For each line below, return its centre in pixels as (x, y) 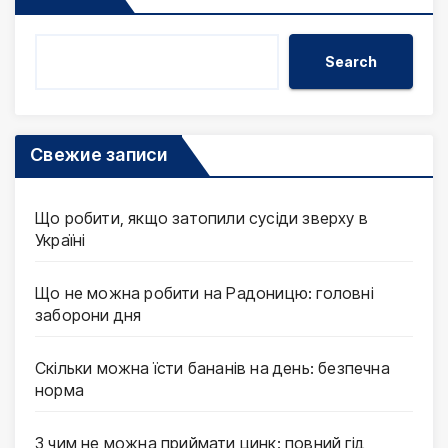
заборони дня (88, 315)
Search (351, 61)
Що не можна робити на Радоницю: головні (204, 293)
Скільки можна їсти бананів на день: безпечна (212, 368)
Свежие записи (98, 155)
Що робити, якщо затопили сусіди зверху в (202, 218)
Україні (60, 240)
